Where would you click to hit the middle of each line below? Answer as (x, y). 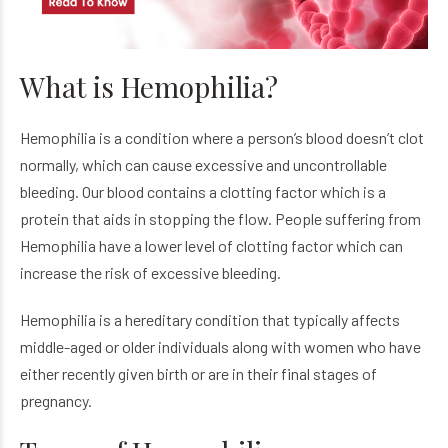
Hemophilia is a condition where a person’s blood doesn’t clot (222, 137)
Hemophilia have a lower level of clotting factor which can (211, 245)
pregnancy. (56, 400)
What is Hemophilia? (149, 86)
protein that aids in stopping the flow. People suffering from (220, 218)
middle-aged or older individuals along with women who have (220, 346)
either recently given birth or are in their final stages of (198, 373)
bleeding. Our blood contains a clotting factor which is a (203, 191)
